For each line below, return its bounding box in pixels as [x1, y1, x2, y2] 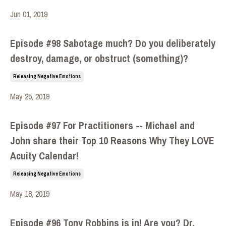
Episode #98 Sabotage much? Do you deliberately [10, 36, 215, 50]
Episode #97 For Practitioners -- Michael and [10, 119, 195, 132]
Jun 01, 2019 [10, 9, 47, 20]
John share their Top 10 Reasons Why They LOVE [10, 134, 214, 147]
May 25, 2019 [10, 91, 49, 102]
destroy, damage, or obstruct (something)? [10, 51, 188, 65]
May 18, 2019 [10, 188, 49, 199]
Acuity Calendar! [10, 149, 79, 162]
